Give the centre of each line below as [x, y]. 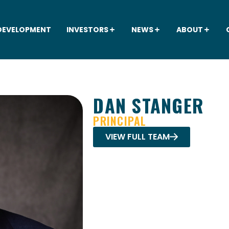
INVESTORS [87, 29]
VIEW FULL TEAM [138, 136]
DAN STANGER [149, 105]
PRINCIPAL [120, 120]
